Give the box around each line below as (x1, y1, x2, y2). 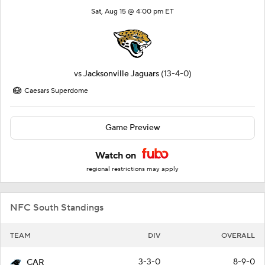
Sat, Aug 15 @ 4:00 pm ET (91, 7, 174, 17)
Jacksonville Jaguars (83, 69, 159, 80)
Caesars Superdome (24, 86, 88, 96)
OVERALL (221, 231, 255, 241)
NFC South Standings (10, 202, 104, 214)
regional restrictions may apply (86, 165, 179, 174)
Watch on (95, 150, 138, 162)
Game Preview (105, 122, 160, 134)
